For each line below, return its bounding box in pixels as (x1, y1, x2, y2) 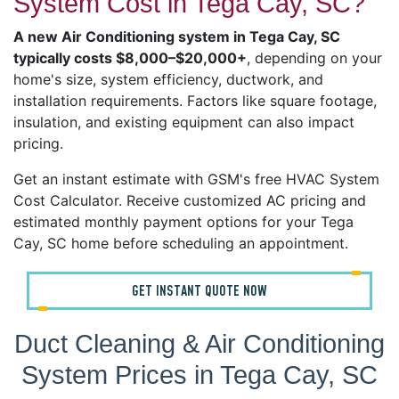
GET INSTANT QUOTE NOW (132, 281, 267, 302)
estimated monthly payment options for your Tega (13, 213, 354, 232)
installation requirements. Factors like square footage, (13, 92, 377, 110)
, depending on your (247, 49, 382, 68)
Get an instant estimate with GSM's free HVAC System (13, 170, 379, 189)
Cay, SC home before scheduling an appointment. (13, 234, 348, 253)
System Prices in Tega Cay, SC (21, 360, 378, 390)
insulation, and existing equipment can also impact (13, 113, 354, 132)
